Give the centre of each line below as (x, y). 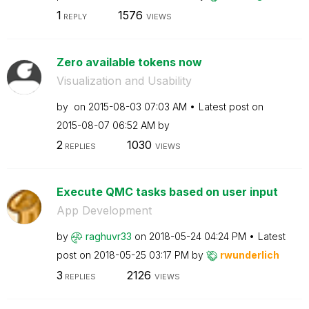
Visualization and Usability (124, 80)
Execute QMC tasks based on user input (167, 192)
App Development (104, 210)
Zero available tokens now (129, 62)
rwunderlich (249, 255)
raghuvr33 (108, 236)
